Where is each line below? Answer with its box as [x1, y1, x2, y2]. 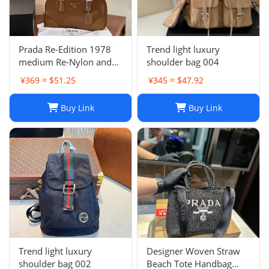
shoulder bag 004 [147, 56, 219, 68]
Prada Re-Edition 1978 [19, 43, 111, 56]
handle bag [19, 81, 64, 94]
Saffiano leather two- [19, 68, 104, 81]
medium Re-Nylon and [19, 56, 112, 68]
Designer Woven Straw [147, 245, 240, 258]
